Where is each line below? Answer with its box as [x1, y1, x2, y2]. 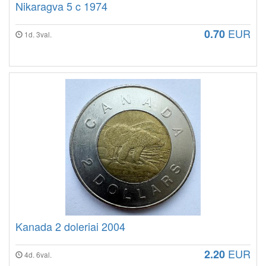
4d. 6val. [23, 249, 52, 260]
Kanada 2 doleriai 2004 [15, 218, 125, 235]
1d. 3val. [23, 29, 52, 40]
